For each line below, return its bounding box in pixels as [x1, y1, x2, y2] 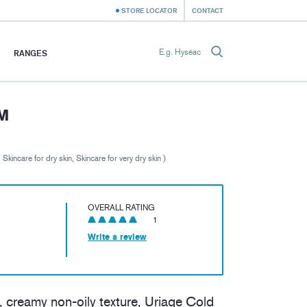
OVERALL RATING [88, 203, 155, 213]
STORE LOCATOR [121, 6, 177, 14]
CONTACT [192, 6, 223, 14]
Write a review [88, 232, 147, 243]
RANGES [14, 47, 47, 58]
